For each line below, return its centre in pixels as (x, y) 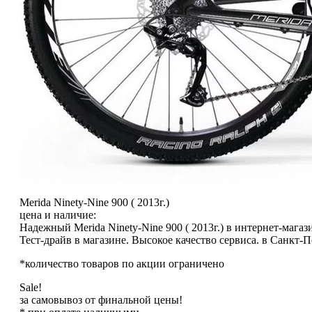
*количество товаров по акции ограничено (122, 264)
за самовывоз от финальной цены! (101, 300)
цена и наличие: (58, 215)
